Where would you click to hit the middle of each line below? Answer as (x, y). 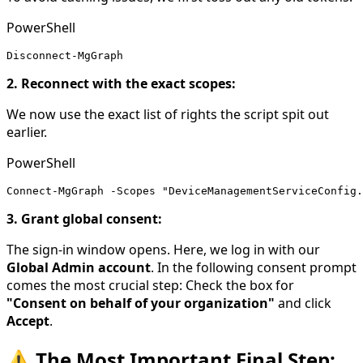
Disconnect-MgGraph (65, 55)
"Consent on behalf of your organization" (141, 303)
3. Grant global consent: (84, 218)
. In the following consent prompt (254, 267)
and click (303, 303)
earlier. (27, 132)
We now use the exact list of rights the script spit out (168, 114)
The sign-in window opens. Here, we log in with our (163, 249)
